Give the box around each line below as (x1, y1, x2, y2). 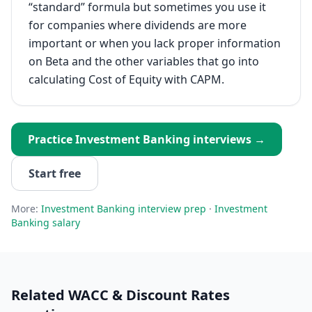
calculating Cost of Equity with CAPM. (29, 72, 224, 87)
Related (11, 286, 68, 304)
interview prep (135, 202, 206, 215)
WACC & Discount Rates (68, 286, 230, 304)
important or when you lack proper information (29, 36, 281, 51)
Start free (29, 166, 81, 181)
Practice (28, 132, 75, 147)
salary (49, 216, 80, 229)
